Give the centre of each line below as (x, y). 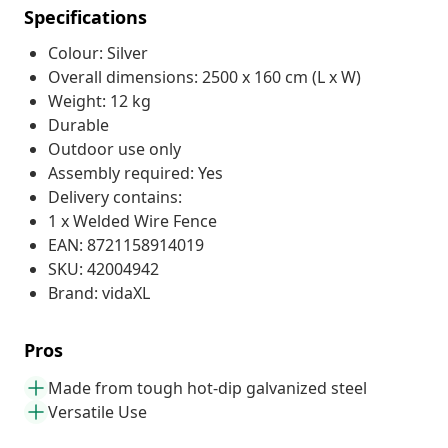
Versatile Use (97, 411)
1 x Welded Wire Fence (132, 220)
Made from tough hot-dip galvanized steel (207, 387)
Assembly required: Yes (135, 172)
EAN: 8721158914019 (126, 244)
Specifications (85, 16)
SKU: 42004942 (103, 268)
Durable (78, 124)
